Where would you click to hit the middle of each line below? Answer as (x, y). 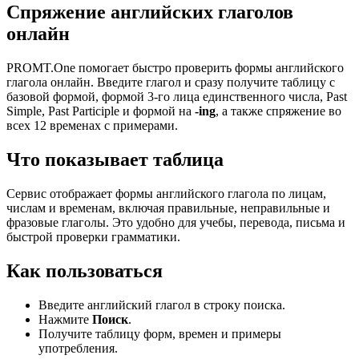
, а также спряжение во (278, 111)
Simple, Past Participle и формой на (101, 111)
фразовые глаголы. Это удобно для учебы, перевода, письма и (176, 223)
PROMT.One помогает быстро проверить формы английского (175, 68)
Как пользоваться (85, 270)
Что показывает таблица (115, 160)
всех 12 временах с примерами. (92, 126)
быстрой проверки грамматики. (93, 237)
